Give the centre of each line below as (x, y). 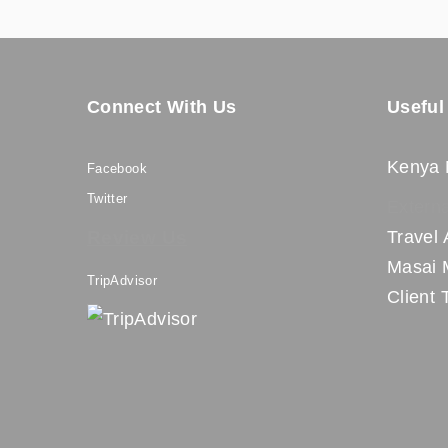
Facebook (117, 168)
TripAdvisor (122, 280)
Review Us (137, 237)
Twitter (107, 198)
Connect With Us (162, 107)
